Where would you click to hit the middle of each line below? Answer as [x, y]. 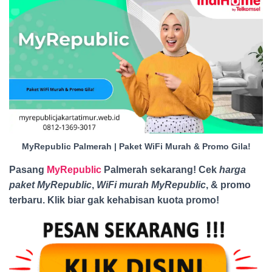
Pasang [28, 170]
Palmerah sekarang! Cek [160, 170]
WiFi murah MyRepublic [151, 185]
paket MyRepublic [50, 185]
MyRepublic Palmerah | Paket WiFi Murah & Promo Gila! [136, 147]
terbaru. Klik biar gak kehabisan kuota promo [113, 200]
